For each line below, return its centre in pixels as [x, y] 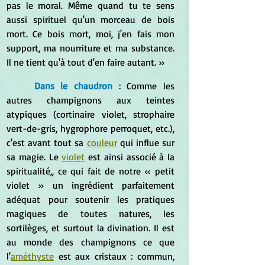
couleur [102, 142]
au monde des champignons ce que [91, 242]
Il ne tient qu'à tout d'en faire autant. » [86, 62]
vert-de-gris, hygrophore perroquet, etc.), [91, 128]
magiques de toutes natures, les [91, 213]
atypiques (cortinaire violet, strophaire [91, 114]
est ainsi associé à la [130, 156]
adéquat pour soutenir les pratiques [91, 199]
